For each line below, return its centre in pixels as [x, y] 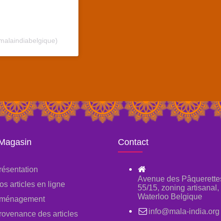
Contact [133, 142]
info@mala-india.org [184, 212]
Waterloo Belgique [170, 197]
